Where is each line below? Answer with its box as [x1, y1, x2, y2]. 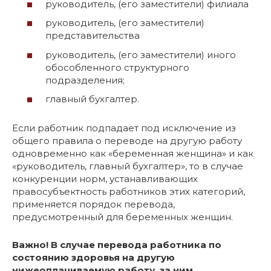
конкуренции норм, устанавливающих [12, 173, 198, 184]
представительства [45, 30, 140, 41]
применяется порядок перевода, [12, 198, 175, 210]
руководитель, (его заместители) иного [45, 48, 236, 60]
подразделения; [45, 74, 125, 86]
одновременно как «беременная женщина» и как [12, 148, 253, 159]
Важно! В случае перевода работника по [12, 239, 221, 250]
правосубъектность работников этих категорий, [12, 186, 245, 197]
